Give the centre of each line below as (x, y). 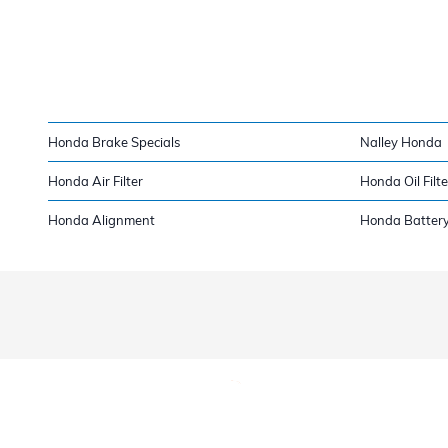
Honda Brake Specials (114, 141)
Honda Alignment (101, 219)
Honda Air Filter (95, 180)
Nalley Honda (401, 141)
